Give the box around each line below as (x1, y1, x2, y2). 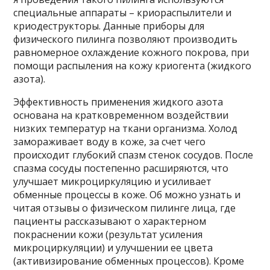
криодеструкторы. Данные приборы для (13, 19, 205, 33)
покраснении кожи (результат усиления (13, 228, 203, 241)
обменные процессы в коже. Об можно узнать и (13, 188, 241, 201)
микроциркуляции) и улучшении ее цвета (13, 241, 213, 254)
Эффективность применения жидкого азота (13, 95, 224, 108)
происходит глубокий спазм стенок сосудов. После (13, 148, 254, 162)
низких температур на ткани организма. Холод (13, 122, 238, 135)
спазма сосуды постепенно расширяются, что (13, 162, 229, 175)
